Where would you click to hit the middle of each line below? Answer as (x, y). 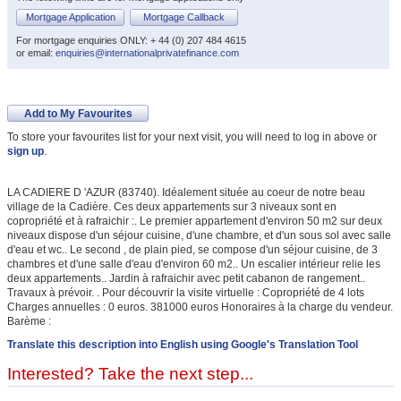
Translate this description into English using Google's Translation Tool (183, 345)
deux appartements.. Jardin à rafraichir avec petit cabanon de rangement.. (186, 278)
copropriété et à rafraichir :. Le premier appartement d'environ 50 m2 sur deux (195, 221)
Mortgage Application (70, 17)
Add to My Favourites (78, 114)
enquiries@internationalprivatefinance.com (147, 53)
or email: (36, 53)
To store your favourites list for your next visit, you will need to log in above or (192, 137)
